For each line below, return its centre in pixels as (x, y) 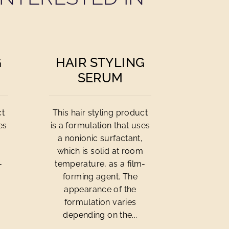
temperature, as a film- (100, 164)
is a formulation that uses (100, 125)
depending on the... (100, 215)
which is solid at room (100, 151)
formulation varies (100, 202)
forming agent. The (100, 177)
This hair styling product (100, 113)
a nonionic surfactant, (100, 138)
